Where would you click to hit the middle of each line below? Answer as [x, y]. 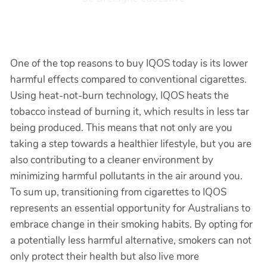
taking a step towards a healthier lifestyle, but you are [131, 144]
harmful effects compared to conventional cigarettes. [128, 80]
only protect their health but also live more [105, 257]
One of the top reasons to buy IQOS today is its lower [129, 63]
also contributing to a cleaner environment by [112, 160]
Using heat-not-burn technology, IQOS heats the [119, 96]
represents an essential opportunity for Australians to [130, 208]
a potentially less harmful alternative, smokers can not [131, 240]
